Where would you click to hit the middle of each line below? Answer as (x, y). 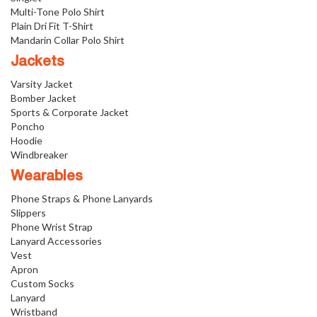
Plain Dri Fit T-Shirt (52, 25)
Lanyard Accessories (56, 241)
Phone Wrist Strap (52, 226)
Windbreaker (39, 154)
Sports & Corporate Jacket (70, 112)
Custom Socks (42, 283)
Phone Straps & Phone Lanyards (82, 198)
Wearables (47, 177)
